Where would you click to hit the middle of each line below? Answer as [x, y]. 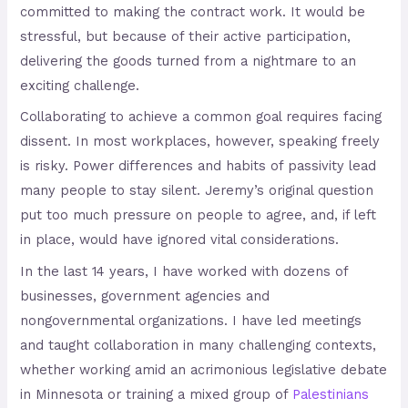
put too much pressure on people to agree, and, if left [199, 215]
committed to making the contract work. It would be [193, 12]
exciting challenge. [80, 86]
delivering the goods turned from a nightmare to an [189, 61]
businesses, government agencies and [145, 296]
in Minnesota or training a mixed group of [157, 394]
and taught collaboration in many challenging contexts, [199, 345]
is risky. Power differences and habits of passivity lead [199, 166]
